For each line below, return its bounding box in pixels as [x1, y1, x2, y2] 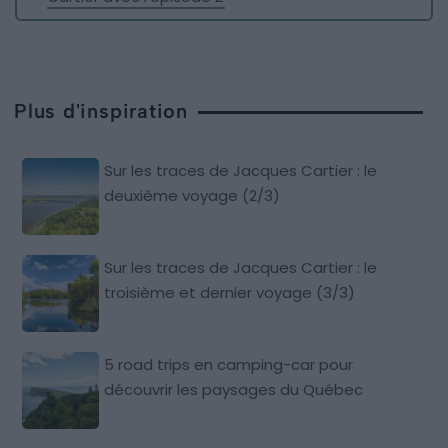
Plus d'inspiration [14, 98, 189, 123]
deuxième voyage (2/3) [104, 184, 281, 206]
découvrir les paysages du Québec [104, 378, 364, 400]
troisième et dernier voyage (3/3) [104, 281, 356, 303]
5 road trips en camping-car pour [104, 353, 354, 375]
